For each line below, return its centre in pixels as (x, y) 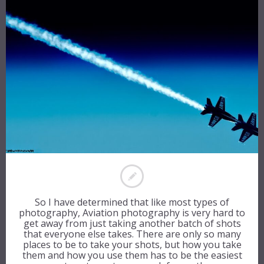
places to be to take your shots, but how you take (132, 244)
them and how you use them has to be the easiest (132, 255)
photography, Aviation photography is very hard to (132, 212)
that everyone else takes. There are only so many (132, 234)
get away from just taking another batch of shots (132, 223)
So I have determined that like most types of (132, 202)
